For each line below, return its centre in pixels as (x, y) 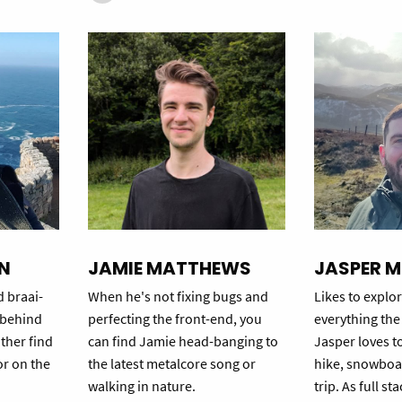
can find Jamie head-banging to (183, 341)
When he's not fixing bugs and (178, 297)
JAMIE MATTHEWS (169, 269)
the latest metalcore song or (171, 364)
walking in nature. (141, 386)
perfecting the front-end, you (175, 319)
